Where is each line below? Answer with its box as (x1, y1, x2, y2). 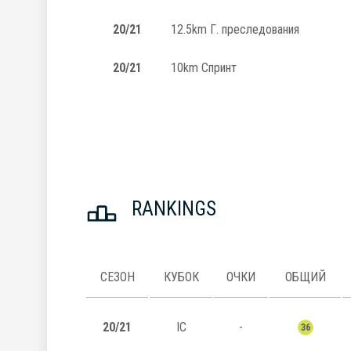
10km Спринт (171, 60, 237, 75)
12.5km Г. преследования (171, 21, 299, 37)
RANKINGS (132, 197, 216, 220)
